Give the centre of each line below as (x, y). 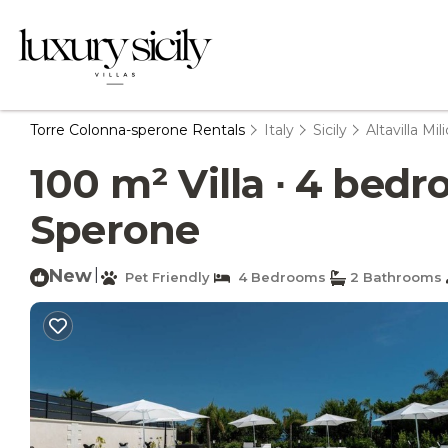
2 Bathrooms (394, 277)
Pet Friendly (163, 277)
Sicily (330, 130)
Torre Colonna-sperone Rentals (139, 130)
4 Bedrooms (278, 277)
